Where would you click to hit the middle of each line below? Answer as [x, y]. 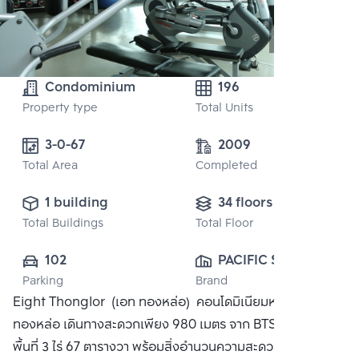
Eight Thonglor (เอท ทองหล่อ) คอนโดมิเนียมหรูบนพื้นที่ [169, 303]
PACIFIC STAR [261, 261]
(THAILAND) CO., [270, 306]
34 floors [245, 204]
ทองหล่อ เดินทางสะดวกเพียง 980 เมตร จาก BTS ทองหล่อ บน [179, 325]
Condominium [90, 88]
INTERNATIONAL [270, 284]
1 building [77, 204]
